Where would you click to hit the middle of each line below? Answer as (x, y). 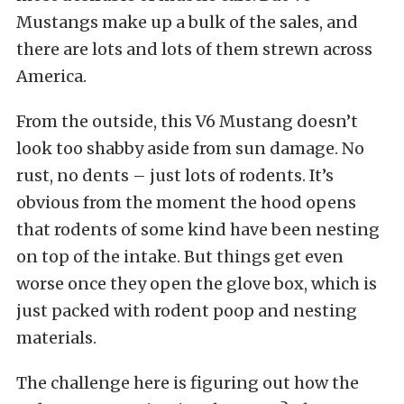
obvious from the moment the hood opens (186, 203)
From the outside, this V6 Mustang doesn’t (187, 122)
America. (51, 77)
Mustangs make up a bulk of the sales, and (187, 23)
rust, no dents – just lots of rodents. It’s (175, 176)
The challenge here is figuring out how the (188, 383)
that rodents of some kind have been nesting (198, 230)
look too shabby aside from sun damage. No (190, 149)
